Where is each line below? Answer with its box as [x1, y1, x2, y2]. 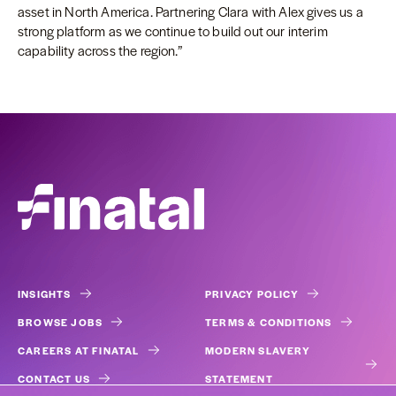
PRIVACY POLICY [205, 286, 299, 301]
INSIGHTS [18, 286, 72, 301]
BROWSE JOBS [18, 315, 103, 329]
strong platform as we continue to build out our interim [18, 21, 328, 40]
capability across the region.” [18, 41, 183, 59]
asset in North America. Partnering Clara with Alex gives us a [18, 2, 363, 20]
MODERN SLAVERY [205, 343, 310, 357]
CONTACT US [18, 371, 90, 385]
